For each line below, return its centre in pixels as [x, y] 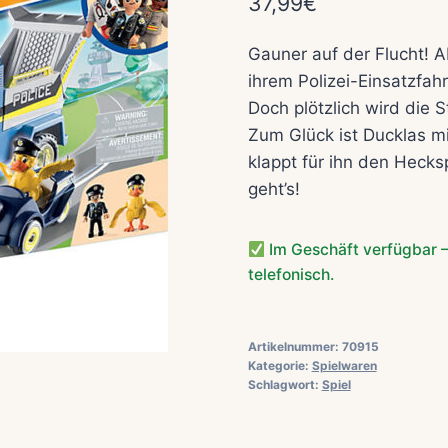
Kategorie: [279, 366]
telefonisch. [290, 275]
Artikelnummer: [294, 347]
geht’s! [273, 189]
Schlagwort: [284, 385]
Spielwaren [344, 366]
